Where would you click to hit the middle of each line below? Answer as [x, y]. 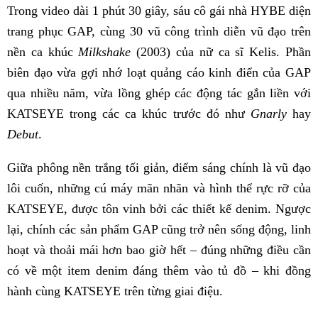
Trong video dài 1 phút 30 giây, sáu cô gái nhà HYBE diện [159, 11]
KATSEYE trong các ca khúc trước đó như [129, 114]
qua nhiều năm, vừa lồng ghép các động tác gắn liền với [159, 93]
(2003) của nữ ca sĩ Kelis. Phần [221, 52]
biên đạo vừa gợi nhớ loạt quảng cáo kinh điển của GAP [159, 73]
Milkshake [105, 52]
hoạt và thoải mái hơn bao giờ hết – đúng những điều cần [159, 250]
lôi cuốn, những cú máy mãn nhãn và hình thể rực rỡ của [159, 188]
